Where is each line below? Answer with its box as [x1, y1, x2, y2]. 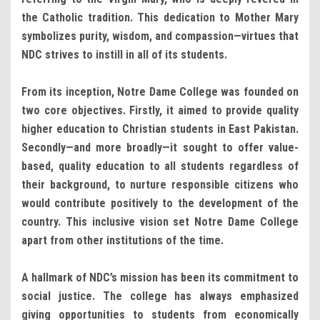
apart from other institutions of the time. [21, 233, 224, 247]
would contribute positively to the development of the [21, 196, 299, 210]
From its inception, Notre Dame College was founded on [21, 84, 299, 99]
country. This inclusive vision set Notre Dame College [21, 214, 299, 229]
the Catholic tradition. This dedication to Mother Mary [21, 10, 299, 24]
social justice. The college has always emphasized [21, 289, 299, 303]
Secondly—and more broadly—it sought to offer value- [21, 140, 299, 154]
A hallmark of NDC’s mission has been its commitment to [21, 270, 299, 284]
